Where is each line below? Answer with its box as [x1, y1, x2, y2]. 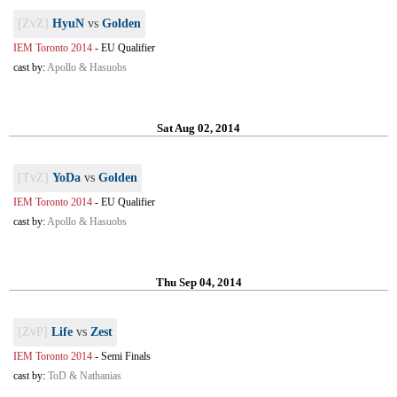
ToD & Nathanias [48, 370, 121, 382]
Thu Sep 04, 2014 [155, 276, 242, 289]
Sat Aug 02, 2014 [157, 121, 240, 135]
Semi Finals [101, 350, 151, 362]
